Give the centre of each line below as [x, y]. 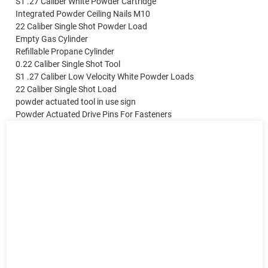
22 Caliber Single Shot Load [66, 89]
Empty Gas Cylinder [52, 39]
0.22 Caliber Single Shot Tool [68, 64]
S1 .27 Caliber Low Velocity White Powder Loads [105, 76]
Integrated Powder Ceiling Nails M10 [83, 13]
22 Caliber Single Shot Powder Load [82, 26]
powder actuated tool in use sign [76, 101]
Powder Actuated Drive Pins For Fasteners [94, 114]
